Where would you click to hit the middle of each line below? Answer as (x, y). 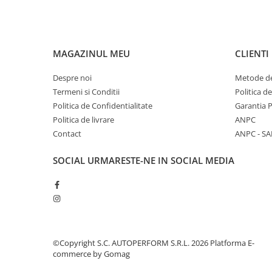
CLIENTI (252, 53)
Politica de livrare (83, 120)
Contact (67, 134)
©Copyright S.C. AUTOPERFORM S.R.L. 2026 (131, 243)
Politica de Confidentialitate (103, 106)
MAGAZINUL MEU (91, 53)
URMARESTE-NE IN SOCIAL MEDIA (161, 160)
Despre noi (72, 78)
